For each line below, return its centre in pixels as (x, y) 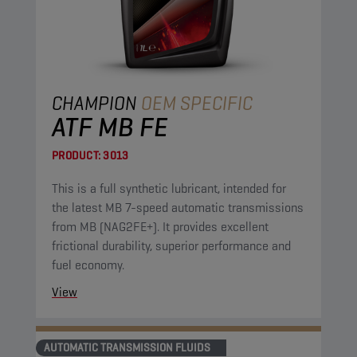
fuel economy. (88, 265)
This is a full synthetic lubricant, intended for (169, 188)
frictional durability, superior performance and (171, 246)
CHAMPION (96, 103)
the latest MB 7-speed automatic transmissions (178, 208)
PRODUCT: (76, 155)
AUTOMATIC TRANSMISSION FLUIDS (127, 347)
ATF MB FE (110, 127)
